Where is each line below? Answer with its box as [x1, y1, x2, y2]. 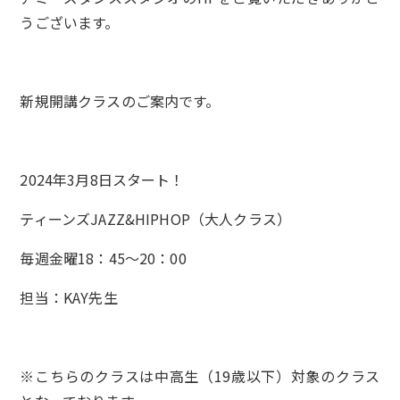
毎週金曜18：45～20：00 [20, 247, 187, 270]
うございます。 [20, 12, 120, 34]
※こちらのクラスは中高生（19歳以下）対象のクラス [20, 365, 380, 387]
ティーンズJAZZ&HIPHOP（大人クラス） [20, 208, 292, 230]
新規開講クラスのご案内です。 [20, 90, 221, 112]
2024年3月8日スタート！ [20, 169, 185, 191]
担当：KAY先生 [20, 287, 118, 309]
